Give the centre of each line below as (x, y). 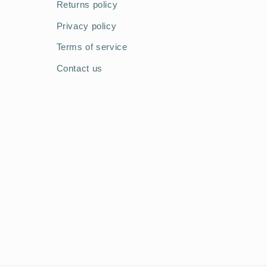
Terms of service (92, 47)
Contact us (79, 68)
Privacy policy (86, 26)
